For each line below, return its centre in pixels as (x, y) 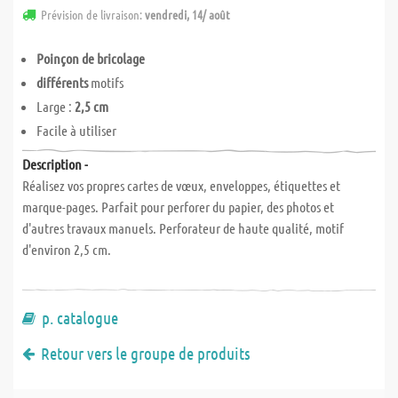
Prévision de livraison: (93, 14)
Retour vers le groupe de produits (145, 353)
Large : (56, 106)
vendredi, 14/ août (187, 14)
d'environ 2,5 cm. (67, 249)
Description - (55, 164)
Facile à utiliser (76, 130)
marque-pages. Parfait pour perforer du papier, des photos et (178, 207)
